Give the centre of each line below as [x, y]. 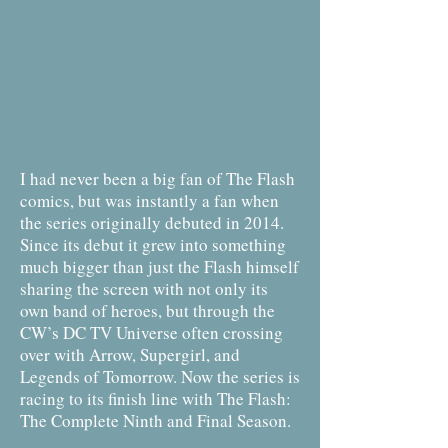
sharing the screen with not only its [144, 288]
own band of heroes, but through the [147, 310]
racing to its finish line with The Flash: [155, 398]
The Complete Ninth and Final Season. [155, 420]
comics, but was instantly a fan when [149, 200]
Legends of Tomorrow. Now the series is [160, 376]
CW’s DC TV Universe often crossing [151, 332]
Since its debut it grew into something [153, 244]
